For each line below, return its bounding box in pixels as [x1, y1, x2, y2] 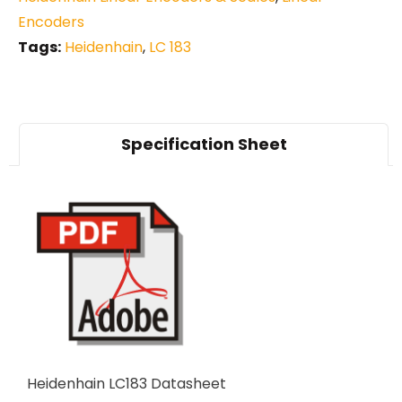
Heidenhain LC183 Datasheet [27, 373, 226, 395]
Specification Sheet [120, 132, 287, 155]
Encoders [18, 11, 84, 32]
